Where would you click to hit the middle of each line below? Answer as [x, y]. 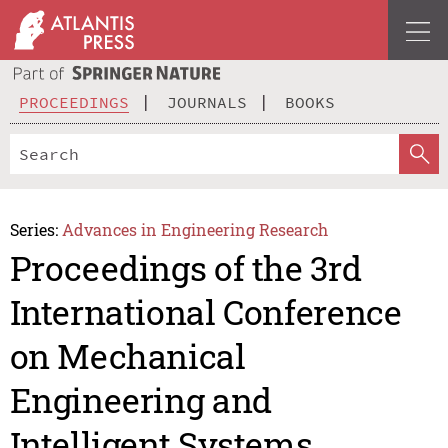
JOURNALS [207, 101]
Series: [33, 229]
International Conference [205, 312]
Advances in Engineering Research [195, 229]
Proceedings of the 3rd [185, 268]
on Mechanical [127, 356]
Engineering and [140, 400]
